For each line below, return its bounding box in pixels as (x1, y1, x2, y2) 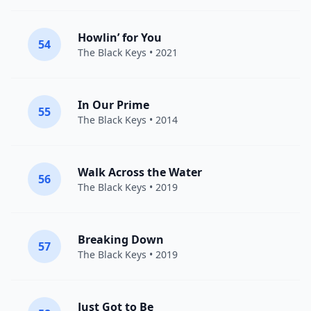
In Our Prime (78, 97, 149, 112)
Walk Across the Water (78, 165, 202, 180)
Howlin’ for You (78, 30, 162, 45)
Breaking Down (78, 232, 164, 247)
